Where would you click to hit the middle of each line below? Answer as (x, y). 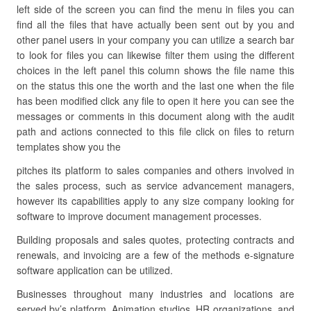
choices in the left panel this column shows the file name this (155, 70)
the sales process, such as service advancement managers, (155, 185)
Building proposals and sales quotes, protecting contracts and (155, 239)
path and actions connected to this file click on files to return (155, 131)
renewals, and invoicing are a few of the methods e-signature (155, 255)
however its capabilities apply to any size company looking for (155, 201)
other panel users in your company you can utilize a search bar (155, 40)
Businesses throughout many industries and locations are (155, 294)
